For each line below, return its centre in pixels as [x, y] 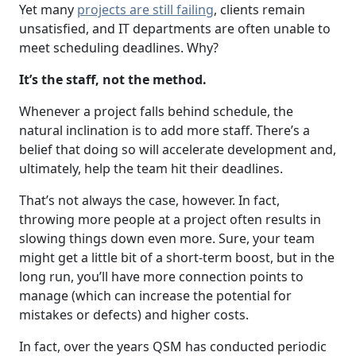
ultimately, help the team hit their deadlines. [151, 169]
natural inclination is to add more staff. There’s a [164, 131]
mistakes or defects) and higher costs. [134, 315]
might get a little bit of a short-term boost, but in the [177, 258]
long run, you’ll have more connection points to [161, 277]
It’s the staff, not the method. [113, 80]
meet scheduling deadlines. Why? [119, 48]
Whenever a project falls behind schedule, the [156, 112]
